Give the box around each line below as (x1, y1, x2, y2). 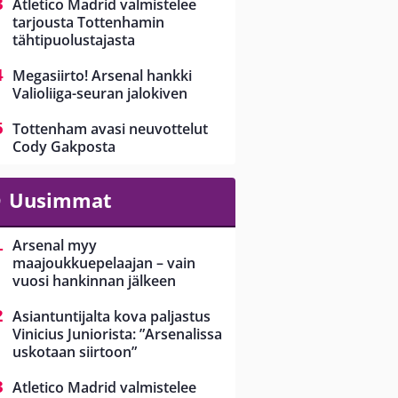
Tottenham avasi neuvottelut (12, 119, 208, 139)
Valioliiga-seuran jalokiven (12, 84, 187, 104)
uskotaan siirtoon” (12, 342, 137, 362)
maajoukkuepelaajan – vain (12, 253, 195, 274)
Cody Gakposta (12, 137, 115, 157)
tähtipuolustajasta (12, 30, 135, 51)
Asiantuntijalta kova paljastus (12, 306, 211, 327)
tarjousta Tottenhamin (12, 12, 164, 33)
